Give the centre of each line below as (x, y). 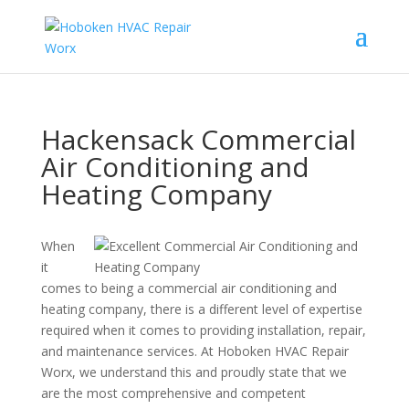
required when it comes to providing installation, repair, (203, 330)
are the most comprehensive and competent (173, 393)
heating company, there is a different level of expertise (201, 309)
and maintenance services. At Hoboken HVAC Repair (194, 351)
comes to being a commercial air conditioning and (189, 288)
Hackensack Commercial (198, 139)
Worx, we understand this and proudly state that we (194, 372)
